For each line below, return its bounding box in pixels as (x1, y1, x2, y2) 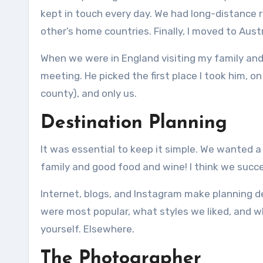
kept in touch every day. (41, 8, 152, 19)
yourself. (41, 223, 81, 235)
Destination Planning (41, 114, 227, 133)
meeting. (41, 70, 82, 82)
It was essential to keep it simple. (41, 143, 198, 155)
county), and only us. (41, 87, 137, 99)
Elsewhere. (83, 223, 134, 235)
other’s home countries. (41, 25, 151, 37)
